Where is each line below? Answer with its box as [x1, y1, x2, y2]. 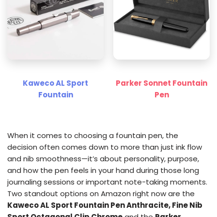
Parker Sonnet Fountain [116, 78, 207, 88]
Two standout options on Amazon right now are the [7, 188, 195, 199]
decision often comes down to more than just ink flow [7, 142, 202, 152]
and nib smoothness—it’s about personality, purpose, [7, 154, 199, 164]
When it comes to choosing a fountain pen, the [7, 130, 178, 140]
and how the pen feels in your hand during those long [7, 165, 199, 175]
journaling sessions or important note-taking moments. [7, 177, 207, 187]
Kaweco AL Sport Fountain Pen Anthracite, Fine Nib [7, 200, 202, 210]
